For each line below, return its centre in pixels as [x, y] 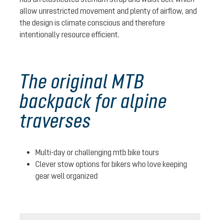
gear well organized [67, 176]
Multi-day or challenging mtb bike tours [98, 152]
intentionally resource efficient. [69, 34]
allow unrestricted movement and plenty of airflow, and [108, 11]
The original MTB [82, 81]
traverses [55, 120]
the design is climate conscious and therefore [92, 22]
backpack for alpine [93, 101]
